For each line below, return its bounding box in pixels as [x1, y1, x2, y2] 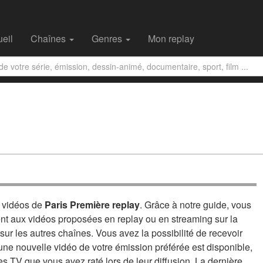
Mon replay [148, 32, 194, 45]
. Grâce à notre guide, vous [140, 198, 251, 211]
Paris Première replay [45, 198, 140, 211]
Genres [92, 32, 124, 45]
